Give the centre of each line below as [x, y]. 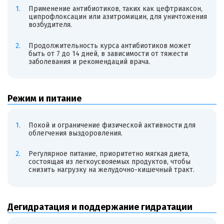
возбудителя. [50, 24]
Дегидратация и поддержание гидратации [100, 207]
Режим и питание [44, 99]
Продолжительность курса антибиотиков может [109, 45]
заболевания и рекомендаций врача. [89, 61]
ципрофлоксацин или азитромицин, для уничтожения [117, 16]
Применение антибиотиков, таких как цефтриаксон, [115, 8]
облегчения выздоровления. [75, 133]
